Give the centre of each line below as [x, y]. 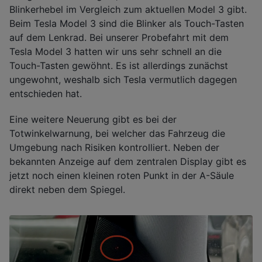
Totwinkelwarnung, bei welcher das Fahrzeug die [117, 134]
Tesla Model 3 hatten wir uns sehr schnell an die [116, 51]
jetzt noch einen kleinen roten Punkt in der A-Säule [122, 176]
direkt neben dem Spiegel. [67, 190]
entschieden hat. [46, 93]
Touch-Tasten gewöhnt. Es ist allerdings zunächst [119, 65]
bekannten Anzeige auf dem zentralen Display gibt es [128, 162]
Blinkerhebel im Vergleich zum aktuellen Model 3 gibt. [128, 9]
